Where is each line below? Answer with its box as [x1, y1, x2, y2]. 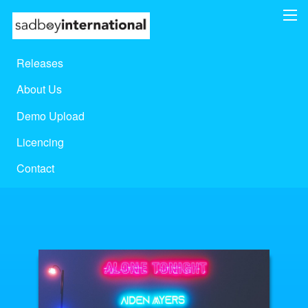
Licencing [16, 134, 64, 151]
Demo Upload [16, 107, 85, 124]
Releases [16, 54, 63, 71]
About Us [16, 81, 62, 98]
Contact [16, 160, 54, 177]
